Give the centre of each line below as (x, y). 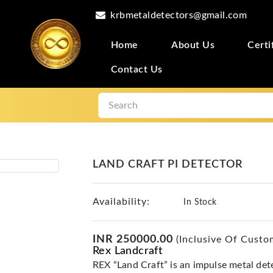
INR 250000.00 (133, 239)
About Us (193, 45)
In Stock (199, 202)
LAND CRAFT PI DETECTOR (168, 165)
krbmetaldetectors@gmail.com (179, 15)
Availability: (121, 202)
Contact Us (136, 69)
